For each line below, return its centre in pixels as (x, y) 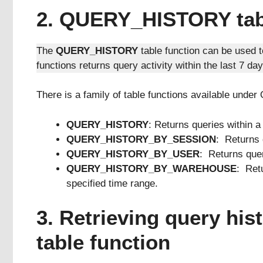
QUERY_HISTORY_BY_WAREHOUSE (151, 168)
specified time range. (112, 183)
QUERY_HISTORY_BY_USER (133, 154)
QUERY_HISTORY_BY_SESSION (141, 139)
